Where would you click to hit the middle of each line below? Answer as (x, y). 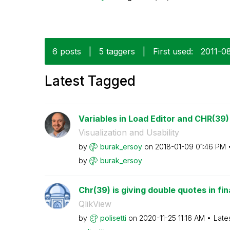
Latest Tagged (90, 81)
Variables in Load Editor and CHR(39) (154, 118)
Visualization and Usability (129, 132)
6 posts (67, 51)
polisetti (113, 218)
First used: (173, 51)
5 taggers (117, 51)
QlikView (95, 204)
